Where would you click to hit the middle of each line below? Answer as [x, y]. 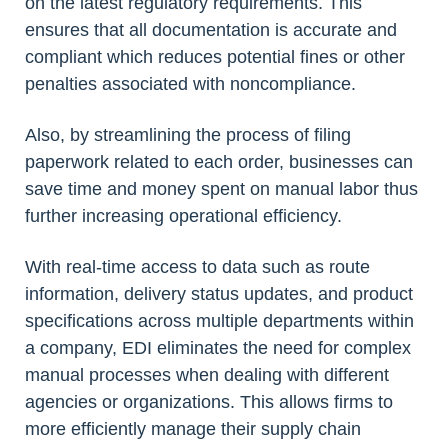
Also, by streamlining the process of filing [188, 135]
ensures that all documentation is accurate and [211, 30]
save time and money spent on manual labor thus [221, 189]
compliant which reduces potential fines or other [215, 57]
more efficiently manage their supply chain [193, 429]
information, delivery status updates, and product [219, 294]
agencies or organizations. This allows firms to [209, 402]
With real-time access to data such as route [197, 267]
